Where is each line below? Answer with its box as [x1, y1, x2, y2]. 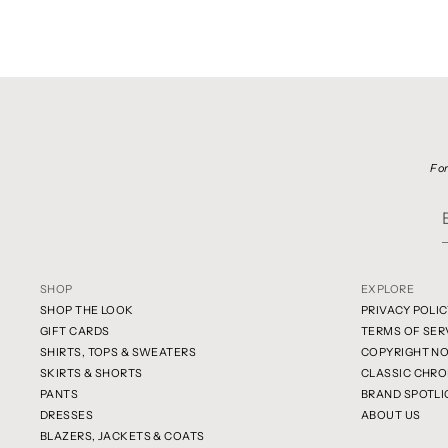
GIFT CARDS [40, 324, 110, 339]
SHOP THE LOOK [40, 303, 134, 318]
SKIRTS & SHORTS [40, 366, 143, 381]
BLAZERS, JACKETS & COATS [40, 429, 205, 444]
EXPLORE [361, 282, 415, 297]
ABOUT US [361, 408, 421, 423]
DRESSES [40, 408, 94, 423]
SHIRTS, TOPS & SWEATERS [40, 345, 197, 360]
